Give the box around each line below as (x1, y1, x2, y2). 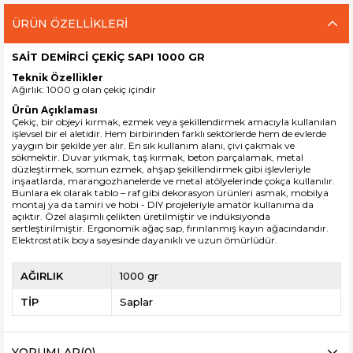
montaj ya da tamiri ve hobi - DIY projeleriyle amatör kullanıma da (12, 199, 314, 211)
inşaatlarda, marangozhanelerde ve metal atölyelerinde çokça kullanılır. (12, 175, 335, 188)
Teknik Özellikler (12, 72, 103, 84)
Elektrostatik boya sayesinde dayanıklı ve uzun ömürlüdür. (12, 234, 277, 247)
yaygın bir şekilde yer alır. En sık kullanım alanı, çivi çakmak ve (12, 139, 295, 152)
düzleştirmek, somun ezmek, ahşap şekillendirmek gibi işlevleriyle (12, 163, 310, 176)
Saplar (119, 295, 153, 309)
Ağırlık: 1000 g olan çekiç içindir (12, 84, 156, 96)
